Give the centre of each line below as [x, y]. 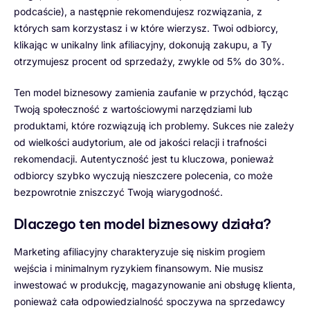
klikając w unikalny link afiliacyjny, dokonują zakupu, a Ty [143, 44]
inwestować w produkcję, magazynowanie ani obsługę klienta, [155, 284]
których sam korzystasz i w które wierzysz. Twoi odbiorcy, [146, 28]
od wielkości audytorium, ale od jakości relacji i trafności [140, 142]
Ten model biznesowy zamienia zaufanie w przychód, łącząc [151, 92]
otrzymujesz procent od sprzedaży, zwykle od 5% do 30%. [149, 61]
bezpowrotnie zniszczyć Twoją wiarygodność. [118, 192]
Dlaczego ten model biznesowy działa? [143, 224]
